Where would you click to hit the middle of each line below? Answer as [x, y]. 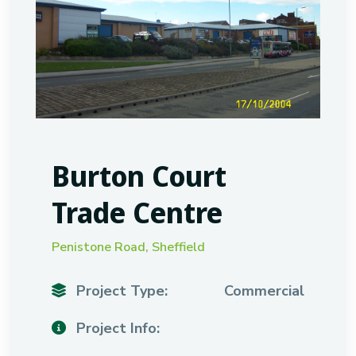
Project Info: [116, 328]
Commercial [264, 291]
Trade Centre [137, 213]
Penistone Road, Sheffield [128, 247]
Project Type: [120, 291]
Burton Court [139, 176]
